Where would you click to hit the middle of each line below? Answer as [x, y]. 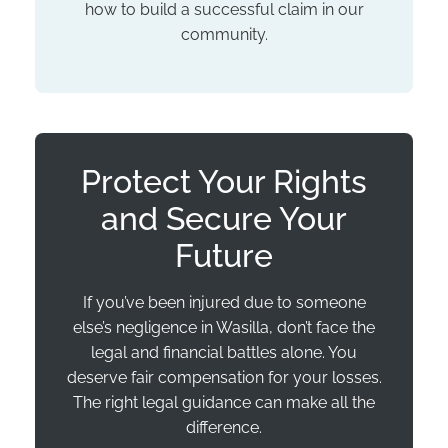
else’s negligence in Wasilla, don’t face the [224, 327]
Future [224, 255]
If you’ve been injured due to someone [224, 302]
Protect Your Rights [224, 181]
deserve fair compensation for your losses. [224, 377]
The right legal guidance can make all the [224, 402]
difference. [224, 427]
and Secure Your [224, 218]
